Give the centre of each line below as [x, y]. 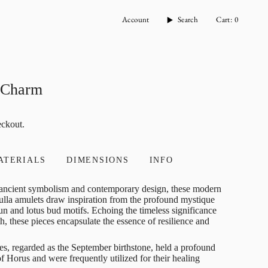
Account [136, 19]
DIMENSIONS [98, 160]
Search [188, 19]
